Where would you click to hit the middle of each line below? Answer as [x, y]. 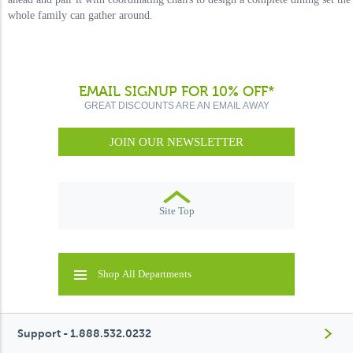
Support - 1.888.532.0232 [84, 333]
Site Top [176, 211]
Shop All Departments [145, 274]
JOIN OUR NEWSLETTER [176, 141]
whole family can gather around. [80, 15]
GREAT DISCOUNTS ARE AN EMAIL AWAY [176, 106]
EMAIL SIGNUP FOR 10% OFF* [176, 92]
